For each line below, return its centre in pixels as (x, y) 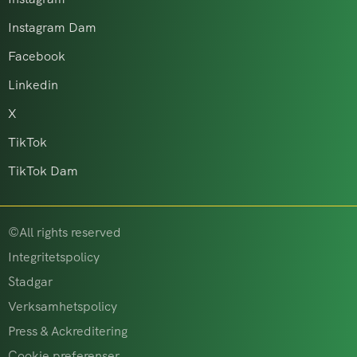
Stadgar (30, 282)
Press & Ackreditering (68, 331)
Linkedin (33, 85)
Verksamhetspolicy (63, 307)
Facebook (37, 57)
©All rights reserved (65, 233)
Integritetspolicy (54, 257)
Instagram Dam (52, 28)
